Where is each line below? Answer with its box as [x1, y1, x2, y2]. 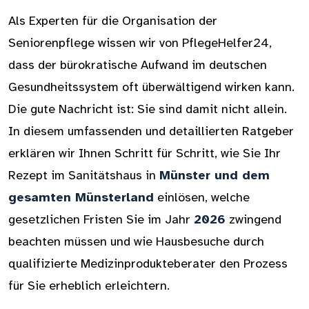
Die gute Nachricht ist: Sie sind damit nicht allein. [8, 101, 287, 117]
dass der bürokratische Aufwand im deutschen [8, 57, 267, 72]
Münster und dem [159, 168, 270, 183]
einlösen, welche [154, 190, 250, 205]
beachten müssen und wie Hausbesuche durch [8, 234, 264, 249]
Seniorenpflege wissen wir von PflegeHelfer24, [8, 35, 272, 50]
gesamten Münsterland [8, 190, 154, 205]
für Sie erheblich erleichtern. [8, 278, 170, 293]
